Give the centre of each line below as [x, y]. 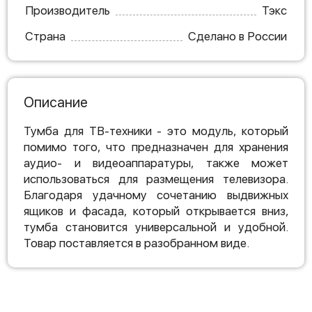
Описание [56, 102]
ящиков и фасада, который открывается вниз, [156, 211]
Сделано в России [237, 36]
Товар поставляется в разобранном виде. [136, 243]
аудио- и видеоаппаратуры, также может [156, 163]
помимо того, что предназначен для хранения [156, 147]
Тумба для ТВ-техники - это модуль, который [156, 131]
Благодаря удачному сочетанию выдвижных [156, 195]
